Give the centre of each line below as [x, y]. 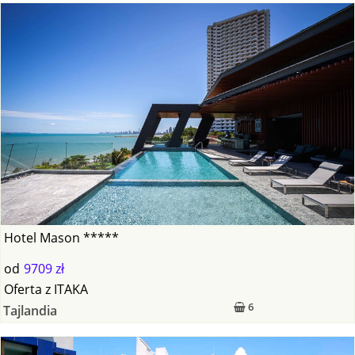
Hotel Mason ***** [62, 238]
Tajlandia [30, 311]
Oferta [23, 290]
